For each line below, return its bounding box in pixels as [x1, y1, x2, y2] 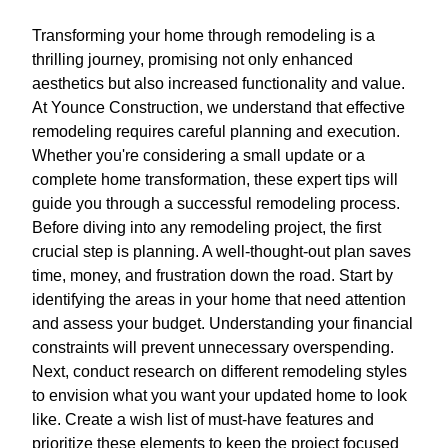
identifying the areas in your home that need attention [32, 291, 406, 309]
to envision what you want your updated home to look [32, 387, 407, 405]
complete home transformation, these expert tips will [32, 171, 398, 189]
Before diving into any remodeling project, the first [32, 219, 381, 237]
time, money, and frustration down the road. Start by [32, 267, 393, 285]
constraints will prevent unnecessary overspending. [32, 339, 394, 357]
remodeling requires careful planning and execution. [32, 123, 400, 141]
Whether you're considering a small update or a [32, 147, 365, 165]
